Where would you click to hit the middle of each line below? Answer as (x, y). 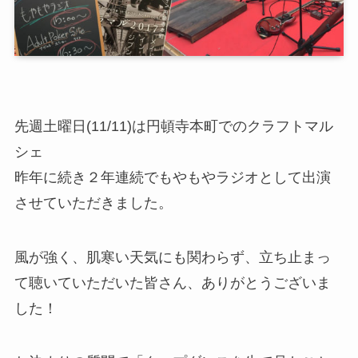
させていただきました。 (93, 203)
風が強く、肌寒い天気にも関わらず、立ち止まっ (172, 257)
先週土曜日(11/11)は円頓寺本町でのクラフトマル (173, 126)
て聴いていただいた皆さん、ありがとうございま (172, 282)
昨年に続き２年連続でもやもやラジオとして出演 (172, 177)
